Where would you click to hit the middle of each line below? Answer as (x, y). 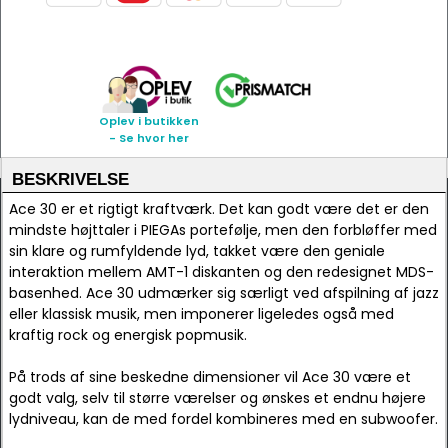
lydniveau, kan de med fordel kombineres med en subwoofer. (223, 419)
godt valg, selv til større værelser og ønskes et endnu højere (217, 398)
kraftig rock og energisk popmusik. (128, 335)
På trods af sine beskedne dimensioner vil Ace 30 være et (210, 377)
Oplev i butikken (148, 121)
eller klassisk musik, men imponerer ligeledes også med (201, 314)
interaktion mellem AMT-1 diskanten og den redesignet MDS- (221, 272)
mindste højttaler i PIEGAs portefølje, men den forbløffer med (223, 230)
